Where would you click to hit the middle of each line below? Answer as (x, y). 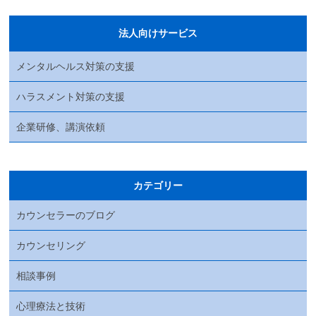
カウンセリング (51, 245)
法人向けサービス (158, 33)
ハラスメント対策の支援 (71, 96)
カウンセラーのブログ (66, 215)
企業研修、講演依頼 (61, 127)
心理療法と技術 (51, 306)
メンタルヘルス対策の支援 (76, 66)
